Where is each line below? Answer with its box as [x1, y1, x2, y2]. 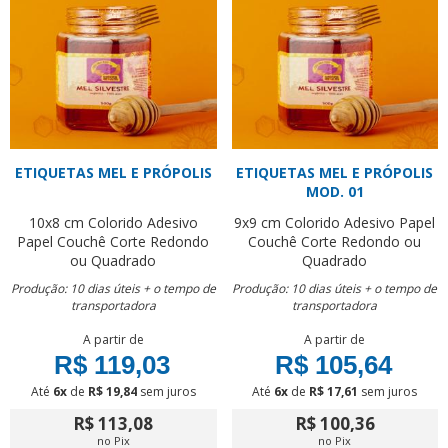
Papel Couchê [17, 232, 107, 251]
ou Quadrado [70, 251, 157, 270]
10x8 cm [28, 213, 84, 232]
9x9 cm [234, 213, 282, 232]
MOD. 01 [305, 182, 364, 201]
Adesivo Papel [344, 213, 436, 232]
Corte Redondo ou [301, 232, 422, 251]
